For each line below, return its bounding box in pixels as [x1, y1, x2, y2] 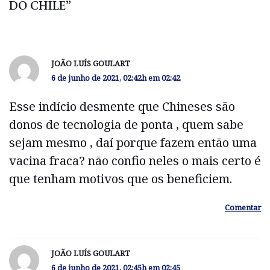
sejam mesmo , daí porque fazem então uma [9, 134, 257, 151]
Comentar [225, 202, 261, 213]
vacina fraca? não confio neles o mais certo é [9, 152, 261, 169]
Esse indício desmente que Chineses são [9, 98, 235, 115]
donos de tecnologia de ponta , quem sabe [9, 116, 243, 133]
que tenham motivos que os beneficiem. [9, 171, 232, 187]
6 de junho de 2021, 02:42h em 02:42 [51, 72, 180, 84]
